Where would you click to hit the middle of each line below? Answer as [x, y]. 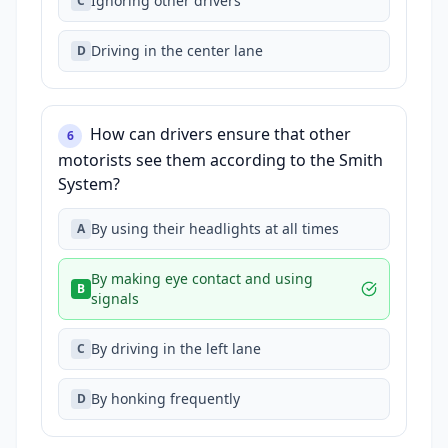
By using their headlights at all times [215, 228]
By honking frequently [165, 398]
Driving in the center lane [177, 50]
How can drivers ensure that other [220, 134]
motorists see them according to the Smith [220, 160]
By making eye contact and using [202, 278]
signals [115, 298]
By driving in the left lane [176, 348]
